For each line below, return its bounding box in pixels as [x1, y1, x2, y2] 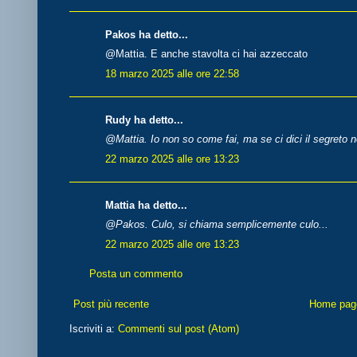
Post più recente [73, 297, 149, 310]
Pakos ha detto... [105, 28, 188, 41]
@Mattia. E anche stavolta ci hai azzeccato [105, 48, 308, 61]
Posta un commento [89, 268, 182, 280]
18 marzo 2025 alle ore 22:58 [105, 67, 239, 80]
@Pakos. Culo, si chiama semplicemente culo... [105, 218, 328, 231]
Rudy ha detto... [105, 113, 183, 126]
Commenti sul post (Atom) [118, 322, 239, 335]
